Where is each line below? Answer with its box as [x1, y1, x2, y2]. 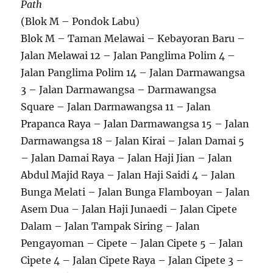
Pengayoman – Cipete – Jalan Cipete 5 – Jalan [21, 236, 244, 249]
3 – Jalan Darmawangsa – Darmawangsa [21, 83, 217, 96]
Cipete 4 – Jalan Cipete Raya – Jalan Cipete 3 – [21, 253, 244, 266]
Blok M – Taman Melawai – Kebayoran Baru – [21, 32, 246, 44]
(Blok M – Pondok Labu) [21, 15, 140, 27]
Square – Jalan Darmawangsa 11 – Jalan [21, 100, 211, 113]
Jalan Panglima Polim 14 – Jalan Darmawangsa [21, 66, 246, 79]
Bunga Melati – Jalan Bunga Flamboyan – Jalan [21, 185, 250, 198]
